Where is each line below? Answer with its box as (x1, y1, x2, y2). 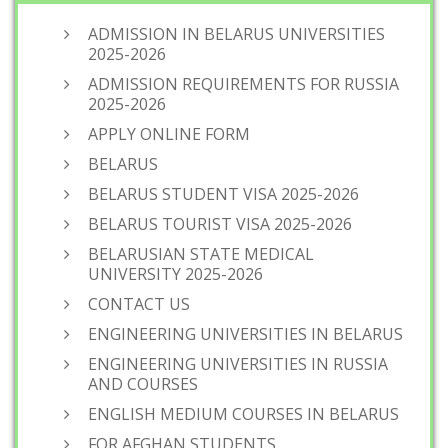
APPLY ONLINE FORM (88, 123, 250, 145)
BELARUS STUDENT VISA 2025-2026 (88, 183, 359, 205)
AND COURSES (88, 373, 198, 395)
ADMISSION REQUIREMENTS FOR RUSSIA (88, 73, 399, 95)
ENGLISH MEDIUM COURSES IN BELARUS (88, 403, 399, 425)
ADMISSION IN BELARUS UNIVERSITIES (88, 23, 385, 45)
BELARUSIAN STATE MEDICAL (88, 243, 314, 265)
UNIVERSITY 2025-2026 (88, 263, 263, 285)
